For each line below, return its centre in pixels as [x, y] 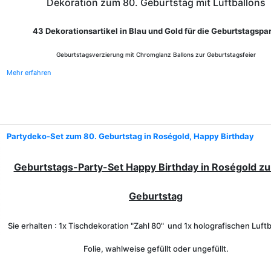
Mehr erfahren [29, 73]
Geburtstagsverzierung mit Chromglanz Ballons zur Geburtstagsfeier [156, 54]
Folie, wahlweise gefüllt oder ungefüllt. [156, 249]
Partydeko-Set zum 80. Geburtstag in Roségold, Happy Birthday [130, 136]
